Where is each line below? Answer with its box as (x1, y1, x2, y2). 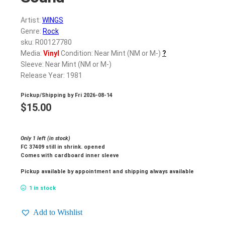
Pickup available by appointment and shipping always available (21, 168, 194, 175)
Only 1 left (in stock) (21, 135, 70, 142)
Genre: (21, 27, 43, 36)
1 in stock (29, 185, 56, 192)
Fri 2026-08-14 (75, 91, 113, 98)
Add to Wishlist (33, 208, 82, 217)
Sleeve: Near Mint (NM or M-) (21, 60, 111, 69)
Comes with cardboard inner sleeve (21, 152, 119, 159)
